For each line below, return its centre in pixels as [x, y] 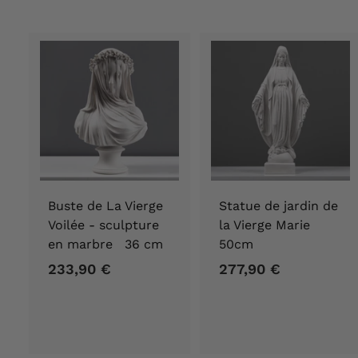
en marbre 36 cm [105, 244]
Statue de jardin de [278, 205]
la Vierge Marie [268, 225]
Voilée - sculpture [103, 225]
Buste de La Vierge [105, 205]
